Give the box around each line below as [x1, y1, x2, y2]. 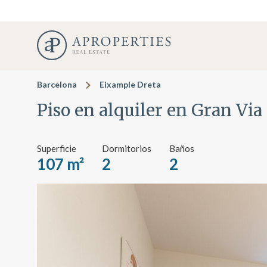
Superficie [37, 143, 76, 154]
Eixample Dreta [100, 79, 161, 89]
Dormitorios [102, 143, 151, 154]
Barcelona [37, 79, 77, 89]
